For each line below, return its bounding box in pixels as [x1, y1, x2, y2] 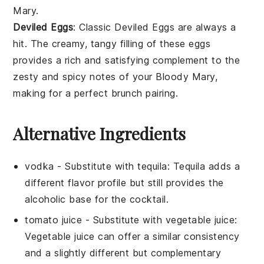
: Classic [73, 21, 115, 33]
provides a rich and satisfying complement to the [13, 54, 240, 66]
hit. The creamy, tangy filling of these [13, 37, 189, 49]
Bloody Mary [156, 70, 215, 82]
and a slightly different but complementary [25, 246, 222, 259]
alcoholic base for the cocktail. [25, 193, 169, 205]
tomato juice [25, 213, 82, 226]
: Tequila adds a [167, 160, 240, 172]
